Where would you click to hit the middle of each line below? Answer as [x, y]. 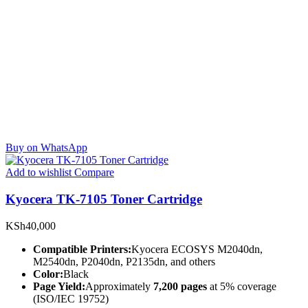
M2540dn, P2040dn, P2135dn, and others [124, 261]
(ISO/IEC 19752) [71, 298]
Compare [93, 173]
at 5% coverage [242, 286]
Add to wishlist [38, 173]
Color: [48, 274]
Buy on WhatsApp [46, 148]
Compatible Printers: [82, 249]
